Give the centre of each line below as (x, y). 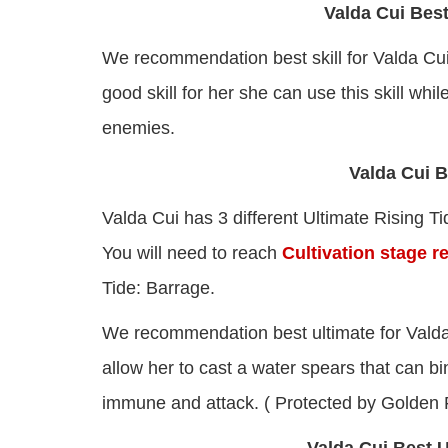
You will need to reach (192, 253)
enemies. (138, 128)
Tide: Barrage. (158, 288)
